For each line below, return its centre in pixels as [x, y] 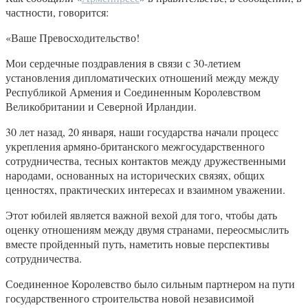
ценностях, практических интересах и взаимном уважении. [145, 190]
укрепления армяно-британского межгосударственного [135, 146]
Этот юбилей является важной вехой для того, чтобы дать [141, 215]
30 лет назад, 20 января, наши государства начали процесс [142, 132]
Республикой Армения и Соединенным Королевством [133, 92]
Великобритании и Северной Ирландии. [101, 107]
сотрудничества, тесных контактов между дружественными [146, 161]
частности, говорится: [57, 12]
